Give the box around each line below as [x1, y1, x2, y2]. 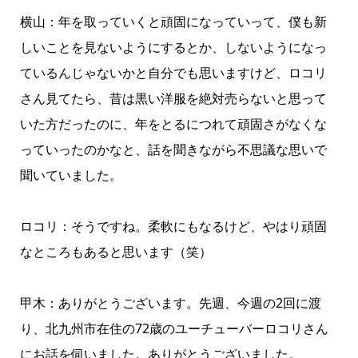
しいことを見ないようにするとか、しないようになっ [19, 38, 327, 56]
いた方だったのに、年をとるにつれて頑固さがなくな [19, 114, 327, 133]
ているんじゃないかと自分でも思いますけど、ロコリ [19, 63, 327, 82]
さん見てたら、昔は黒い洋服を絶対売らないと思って [19, 89, 327, 107]
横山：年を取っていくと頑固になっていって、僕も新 [19, 12, 327, 30]
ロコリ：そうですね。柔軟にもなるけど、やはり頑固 [19, 217, 327, 235]
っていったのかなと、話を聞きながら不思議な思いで [19, 140, 327, 158]
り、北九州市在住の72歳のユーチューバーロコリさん [19, 319, 328, 337]
